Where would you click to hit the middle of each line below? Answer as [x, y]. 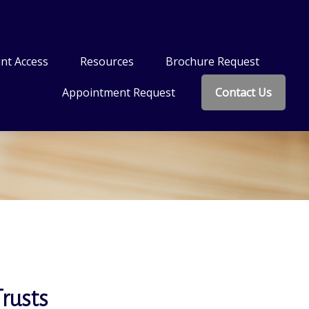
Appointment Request [119, 92]
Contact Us [244, 92]
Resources [107, 61]
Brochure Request [213, 61]
